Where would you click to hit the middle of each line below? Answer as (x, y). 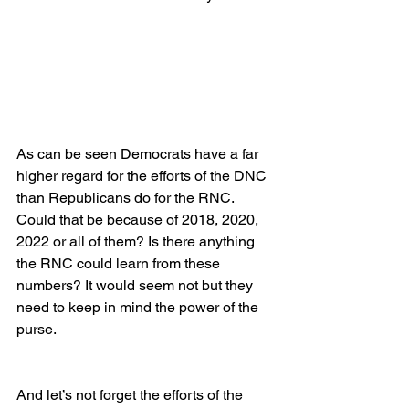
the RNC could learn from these (120, 264)
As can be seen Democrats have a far (139, 154)
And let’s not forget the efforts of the (131, 395)
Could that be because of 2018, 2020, (139, 220)
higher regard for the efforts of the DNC (143, 176)
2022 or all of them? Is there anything (137, 242)
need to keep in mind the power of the (139, 308)
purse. (37, 330)
